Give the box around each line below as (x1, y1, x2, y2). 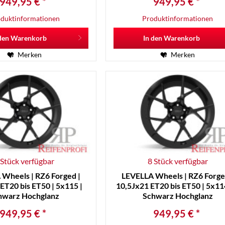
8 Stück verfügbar (147, 156, 208, 166)
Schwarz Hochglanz (142, 190, 213, 200)
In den (143, 34, 163, 43)
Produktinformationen (142, 14, 213, 23)
